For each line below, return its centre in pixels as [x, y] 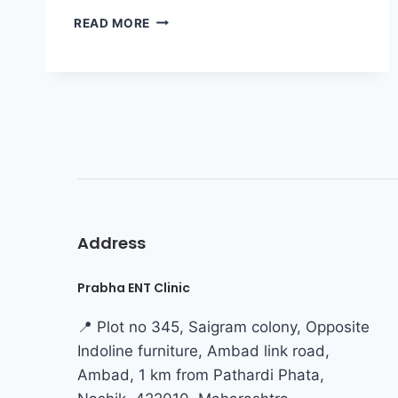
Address [111, 243]
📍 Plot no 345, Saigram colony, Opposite [223, 326]
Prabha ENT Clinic [134, 287]
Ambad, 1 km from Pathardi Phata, [201, 374]
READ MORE [112, 23]
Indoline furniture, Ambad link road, [203, 350]
